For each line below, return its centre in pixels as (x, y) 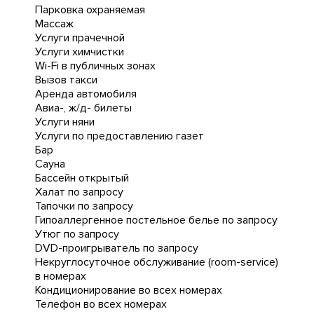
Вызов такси (66, 80)
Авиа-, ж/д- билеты (83, 108)
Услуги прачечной (80, 38)
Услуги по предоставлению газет (120, 136)
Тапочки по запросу (84, 206)
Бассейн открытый (82, 178)
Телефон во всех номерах (101, 304)
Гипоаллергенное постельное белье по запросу (156, 220)
